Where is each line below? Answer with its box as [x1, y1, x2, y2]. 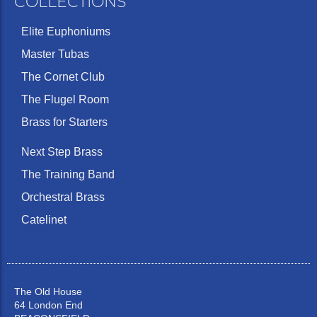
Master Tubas [21, 48, 89, 61]
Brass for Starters [21, 116, 108, 129]
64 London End [14, 299, 83, 311]
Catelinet [21, 214, 67, 226]
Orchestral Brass [21, 191, 105, 204]
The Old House [14, 286, 82, 298]
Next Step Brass [21, 146, 103, 158]
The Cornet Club [21, 71, 105, 83]
